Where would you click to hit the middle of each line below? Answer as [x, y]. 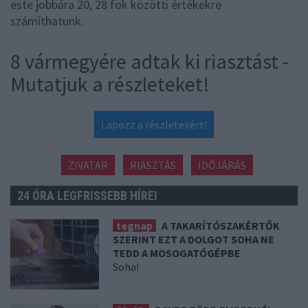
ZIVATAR [88, 165]
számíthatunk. [48, 21]
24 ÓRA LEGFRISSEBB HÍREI [87, 196]
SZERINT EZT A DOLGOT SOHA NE [194, 240]
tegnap [135, 226]
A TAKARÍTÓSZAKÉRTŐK [221, 226]
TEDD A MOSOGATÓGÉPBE [177, 253]
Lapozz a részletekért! [154, 125]
